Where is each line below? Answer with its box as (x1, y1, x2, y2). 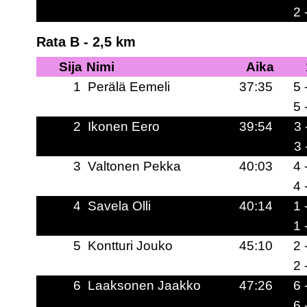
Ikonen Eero (87, 119, 160, 134)
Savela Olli (87, 198, 151, 214)
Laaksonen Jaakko (87, 278, 201, 293)
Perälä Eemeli (87, 79, 170, 95)
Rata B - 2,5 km (36, 34, 136, 50)
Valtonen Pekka (87, 158, 181, 174)
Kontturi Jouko (87, 238, 173, 254)
